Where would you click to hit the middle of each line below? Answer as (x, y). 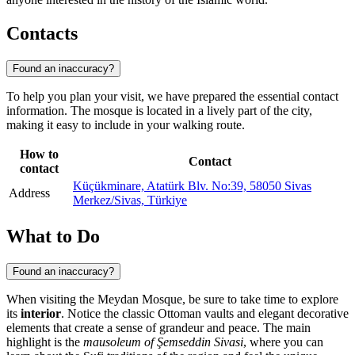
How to (39, 154)
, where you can (283, 342)
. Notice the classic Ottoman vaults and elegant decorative (205, 313)
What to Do (53, 236)
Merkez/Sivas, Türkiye (130, 200)
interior (41, 313)
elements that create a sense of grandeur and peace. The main (158, 327)
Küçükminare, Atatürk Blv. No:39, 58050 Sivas (192, 185)
